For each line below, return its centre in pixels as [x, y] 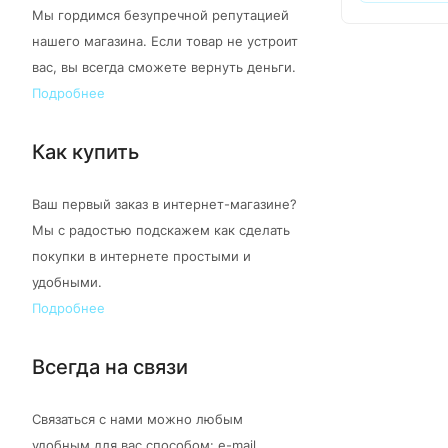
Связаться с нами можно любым [137, 419]
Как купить [85, 152]
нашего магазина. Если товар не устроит [165, 41]
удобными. [67, 282]
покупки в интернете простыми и [141, 256]
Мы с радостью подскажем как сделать [161, 230]
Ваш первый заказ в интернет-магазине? [164, 204]
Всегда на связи [110, 367]
